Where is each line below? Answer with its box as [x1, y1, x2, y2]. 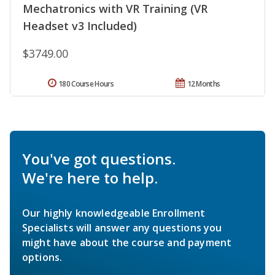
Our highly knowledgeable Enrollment [22, 206, 206, 220]
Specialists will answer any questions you [22, 220, 222, 234]
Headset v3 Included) [23, 18, 137, 33]
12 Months [187, 78, 220, 89]
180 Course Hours [58, 78, 114, 89]
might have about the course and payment [22, 235, 232, 249]
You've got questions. [22, 148, 176, 169]
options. [22, 250, 63, 264]
